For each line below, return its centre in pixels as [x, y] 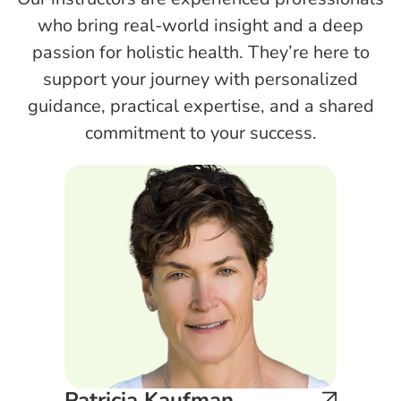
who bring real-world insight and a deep [200, 25]
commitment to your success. [200, 132]
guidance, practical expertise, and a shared [200, 106]
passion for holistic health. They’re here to [200, 52]
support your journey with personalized [200, 79]
